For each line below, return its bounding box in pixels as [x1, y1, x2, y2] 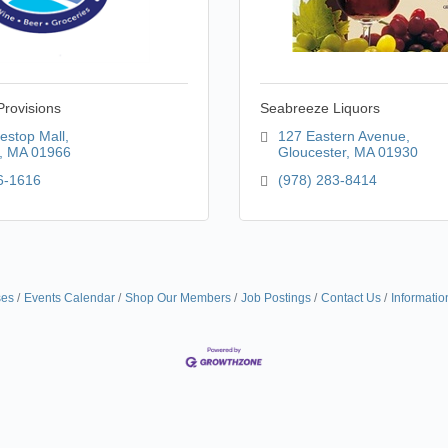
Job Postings [240, 291, 311, 305]
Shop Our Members [124, 291, 231, 305]
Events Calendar [23, 291, 115, 305]
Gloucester [277, 144, 346, 160]
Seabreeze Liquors [260, 100, 380, 116]
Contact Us [320, 291, 381, 305]
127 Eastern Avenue [277, 128, 406, 144]
